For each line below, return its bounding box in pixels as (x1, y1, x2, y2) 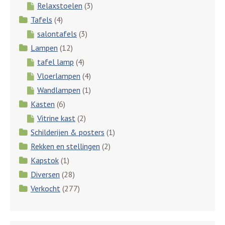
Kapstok (31, 155, 59, 165)
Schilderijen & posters (31, 127, 104, 137)
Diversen (31, 169, 60, 179)
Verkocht (31, 183, 60, 193)
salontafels (37, 29, 77, 39)
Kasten (31, 99, 55, 109)
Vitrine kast (37, 113, 75, 123)
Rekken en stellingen (31, 141, 100, 151)
